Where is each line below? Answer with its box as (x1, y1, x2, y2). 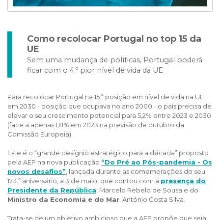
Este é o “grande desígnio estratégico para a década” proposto (7, 149, 209, 157)
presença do (161, 177, 206, 185)
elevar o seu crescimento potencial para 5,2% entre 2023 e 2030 (7, 111, 211, 119)
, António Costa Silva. (119, 195, 185, 203)
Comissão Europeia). (7, 130, 74, 138)
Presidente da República (7, 186, 96, 194)
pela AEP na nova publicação (7, 158, 101, 166)
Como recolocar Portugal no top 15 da (27, 33, 201, 44)
